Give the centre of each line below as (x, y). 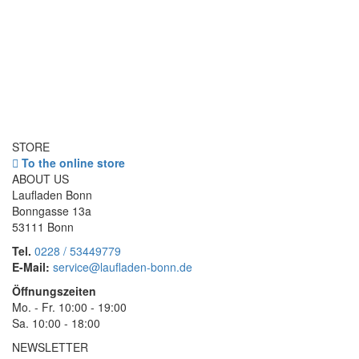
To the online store (72, 163)
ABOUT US (40, 179)
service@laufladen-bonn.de (123, 267)
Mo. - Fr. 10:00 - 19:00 (69, 307)
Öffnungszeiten (54, 291)
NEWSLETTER (50, 347)
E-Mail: (31, 267)
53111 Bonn (43, 227)
